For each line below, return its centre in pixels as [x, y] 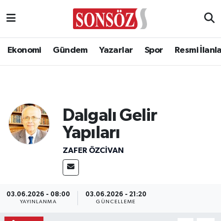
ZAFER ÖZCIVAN [93, 150]
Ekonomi [24, 50]
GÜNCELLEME [116, 202]
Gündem [70, 50]
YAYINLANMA [38, 202]
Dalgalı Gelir [110, 116]
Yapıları [91, 133]
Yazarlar [116, 50]
